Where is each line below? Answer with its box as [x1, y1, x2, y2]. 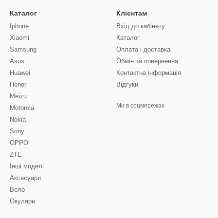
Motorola [10, 104, 34, 111]
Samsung [10, 46, 36, 53]
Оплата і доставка [116, 46, 170, 53]
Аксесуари [10, 174, 41, 182]
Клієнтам [116, 9, 147, 17]
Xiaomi [10, 34, 29, 41]
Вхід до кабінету [116, 22, 165, 30]
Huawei [10, 69, 30, 76]
